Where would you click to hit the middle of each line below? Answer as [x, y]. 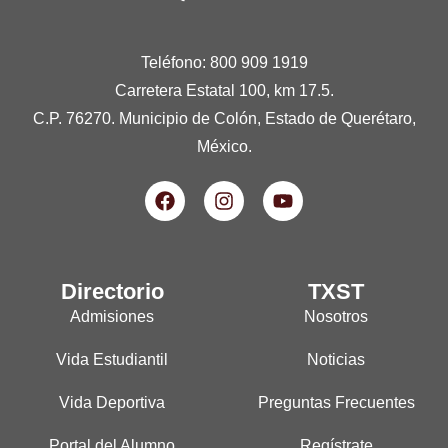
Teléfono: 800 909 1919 [224, 63]
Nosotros [336, 317]
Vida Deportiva [112, 403]
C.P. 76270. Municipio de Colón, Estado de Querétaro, [224, 119]
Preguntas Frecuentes [336, 403]
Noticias [336, 360]
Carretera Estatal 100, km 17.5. [224, 91]
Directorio [112, 292]
